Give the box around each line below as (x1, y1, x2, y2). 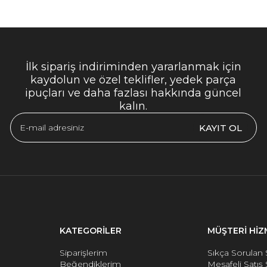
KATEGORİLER (60, 225, 122, 236)
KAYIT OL (198, 122, 242, 133)
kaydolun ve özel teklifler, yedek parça (30, 73, 237, 86)
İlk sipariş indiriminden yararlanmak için (25, 60, 241, 73)
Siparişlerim (60, 247, 107, 258)
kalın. (119, 100, 148, 113)
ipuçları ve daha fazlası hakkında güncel (25, 86, 242, 100)
